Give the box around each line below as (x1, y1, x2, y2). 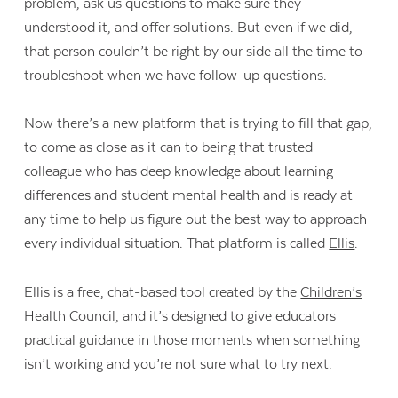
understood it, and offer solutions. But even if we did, (24, 19, 354, 36)
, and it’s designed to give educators (115, 307, 337, 324)
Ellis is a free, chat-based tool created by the (24, 283, 301, 300)
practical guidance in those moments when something (24, 331, 361, 348)
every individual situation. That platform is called (24, 235, 330, 252)
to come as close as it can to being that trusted (24, 139, 314, 156)
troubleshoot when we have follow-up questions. (24, 67, 328, 84)
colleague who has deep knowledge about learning (24, 163, 334, 180)
